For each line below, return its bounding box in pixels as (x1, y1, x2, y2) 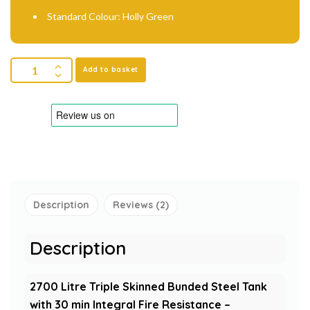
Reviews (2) (113, 198, 169, 211)
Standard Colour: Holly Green (47, 10, 174, 22)
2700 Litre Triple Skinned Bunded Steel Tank (30, 279, 267, 293)
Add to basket (83, 64, 138, 74)
